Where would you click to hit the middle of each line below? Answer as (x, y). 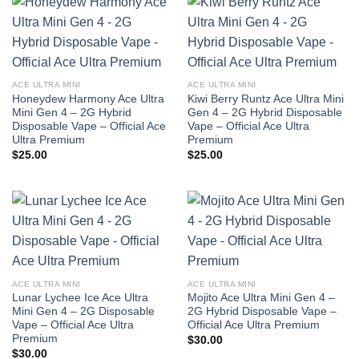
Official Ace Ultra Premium (253, 325)
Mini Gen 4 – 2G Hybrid (71, 113)
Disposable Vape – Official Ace (89, 127)
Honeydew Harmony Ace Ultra (88, 99)
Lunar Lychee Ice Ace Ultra (80, 298)
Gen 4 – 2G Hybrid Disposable (264, 113)
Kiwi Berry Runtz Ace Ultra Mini (265, 99)
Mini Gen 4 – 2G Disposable (83, 312)
